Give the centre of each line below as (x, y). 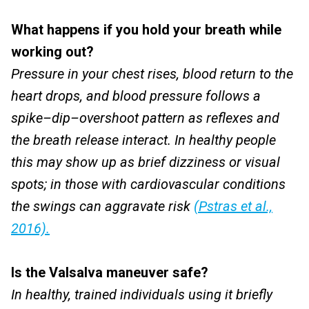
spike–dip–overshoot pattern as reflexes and (145, 118)
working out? (52, 52)
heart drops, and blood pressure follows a (136, 96)
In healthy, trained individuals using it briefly (142, 295)
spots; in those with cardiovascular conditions (148, 184)
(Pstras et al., (233, 206)
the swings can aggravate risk (102, 206)
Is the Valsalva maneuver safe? (110, 272)
